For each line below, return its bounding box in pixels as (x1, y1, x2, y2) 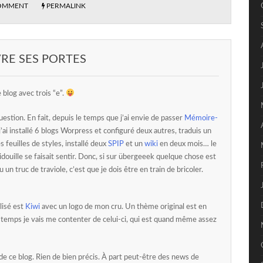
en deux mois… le (158, 140, 217, 148)
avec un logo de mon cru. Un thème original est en (40, 203, 207, 211)
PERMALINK (46, 2, 86, 9)
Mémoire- (184, 114, 218, 122)
